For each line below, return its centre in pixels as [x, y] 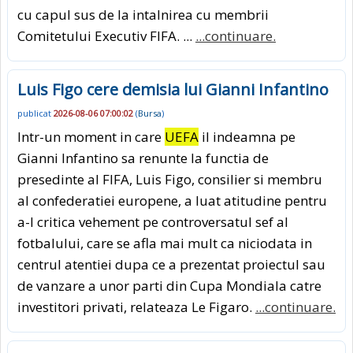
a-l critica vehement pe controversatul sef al [153, 222]
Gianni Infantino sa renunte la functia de [143, 158]
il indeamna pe [247, 137]
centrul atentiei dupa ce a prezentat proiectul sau [171, 265]
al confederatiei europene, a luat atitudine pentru [172, 201]
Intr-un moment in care [91, 137]
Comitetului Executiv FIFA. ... [106, 35]
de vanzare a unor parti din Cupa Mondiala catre [169, 286]
